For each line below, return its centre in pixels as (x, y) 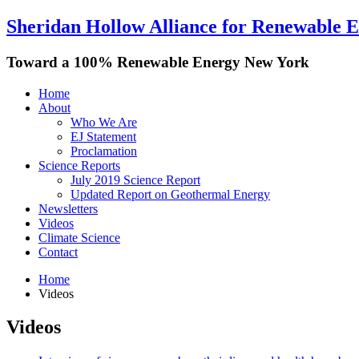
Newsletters (68, 208)
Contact (58, 252)
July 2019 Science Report (135, 179)
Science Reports (79, 165)
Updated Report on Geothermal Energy (170, 194)
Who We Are (104, 122)
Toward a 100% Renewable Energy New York (158, 62)
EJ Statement (103, 136)
